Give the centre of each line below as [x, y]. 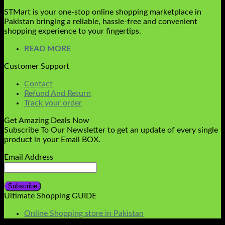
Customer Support [37, 67]
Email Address [29, 157]
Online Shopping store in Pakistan [84, 214]
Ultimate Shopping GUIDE [50, 196]
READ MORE [47, 49]
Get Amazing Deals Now [47, 121]
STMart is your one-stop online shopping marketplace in [103, 12]
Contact [38, 84]
